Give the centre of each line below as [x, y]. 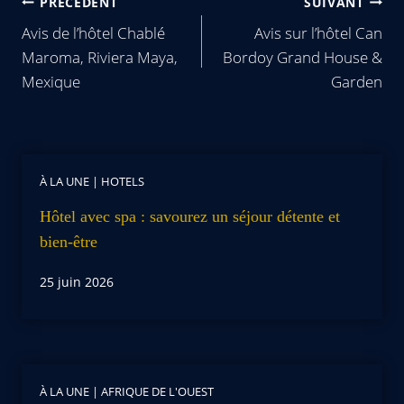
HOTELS [123, 181]
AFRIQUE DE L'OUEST [157, 391]
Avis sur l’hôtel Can [318, 33]
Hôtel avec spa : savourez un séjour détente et [190, 216]
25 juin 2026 [77, 281]
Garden [357, 82]
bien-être [69, 241]
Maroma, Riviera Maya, [100, 57]
